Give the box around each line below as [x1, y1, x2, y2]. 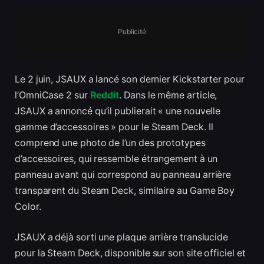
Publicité [117, 27, 147, 36]
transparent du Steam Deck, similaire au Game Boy [15, 185, 235, 197]
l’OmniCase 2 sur [15, 90, 90, 101]
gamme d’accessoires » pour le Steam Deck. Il [15, 121, 213, 133]
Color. [15, 201, 41, 213]
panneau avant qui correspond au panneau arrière [15, 169, 232, 181]
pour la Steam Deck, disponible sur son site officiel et [15, 247, 246, 259]
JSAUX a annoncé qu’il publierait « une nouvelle [15, 105, 221, 117]
